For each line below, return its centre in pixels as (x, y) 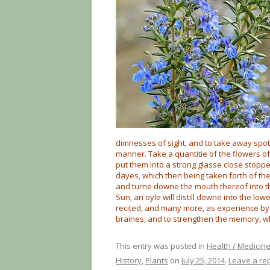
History (129, 260)
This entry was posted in (161, 246)
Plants (157, 260)
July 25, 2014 (203, 260)
